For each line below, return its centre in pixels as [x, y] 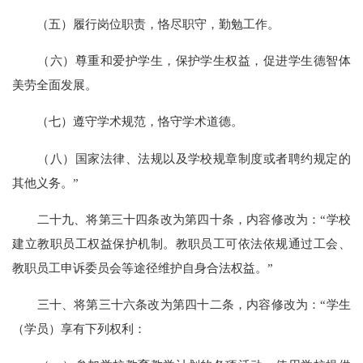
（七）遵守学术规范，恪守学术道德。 [128, 122]
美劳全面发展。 [55, 85]
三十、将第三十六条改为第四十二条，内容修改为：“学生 [181, 304]
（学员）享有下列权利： [79, 328]
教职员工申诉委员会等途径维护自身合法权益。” [143, 267]
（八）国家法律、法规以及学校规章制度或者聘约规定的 [181, 158]
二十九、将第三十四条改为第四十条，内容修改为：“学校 [181, 219]
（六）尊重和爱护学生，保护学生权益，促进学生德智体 [181, 61]
